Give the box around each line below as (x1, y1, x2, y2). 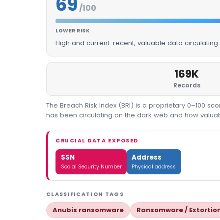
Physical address (132, 163, 176, 171)
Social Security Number (60, 163, 122, 171)
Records (173, 81, 200, 90)
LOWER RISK (55, 27, 90, 34)
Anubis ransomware (53, 205, 124, 215)
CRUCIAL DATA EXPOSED (55, 137, 138, 145)
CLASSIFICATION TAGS (46, 190, 124, 198)
